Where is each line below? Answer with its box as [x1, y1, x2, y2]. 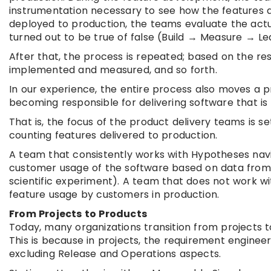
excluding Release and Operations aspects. [9, 247, 221, 261]
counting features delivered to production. [9, 128, 218, 143]
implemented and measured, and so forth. [9, 63, 217, 77]
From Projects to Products [9, 207, 147, 221]
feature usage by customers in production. [9, 188, 220, 202]
